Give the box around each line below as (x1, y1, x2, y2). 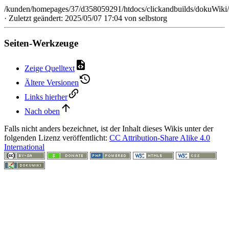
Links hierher (25, 92, 67, 101)
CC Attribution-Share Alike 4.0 (109, 133, 210, 142)
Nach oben (25, 106, 60, 116)
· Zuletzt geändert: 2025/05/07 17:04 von (4, 14, 139, 23)
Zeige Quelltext (25, 63, 75, 73)
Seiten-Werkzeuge (4, 38, 78, 49)
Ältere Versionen (25, 78, 79, 87)
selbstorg (139, 14, 167, 23)
